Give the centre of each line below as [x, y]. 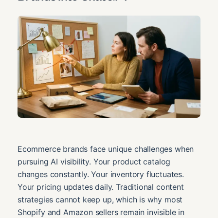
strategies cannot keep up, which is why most [100, 200]
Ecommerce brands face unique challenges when [106, 149]
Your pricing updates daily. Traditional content [101, 187]
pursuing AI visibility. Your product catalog [94, 162]
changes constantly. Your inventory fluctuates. [101, 174]
